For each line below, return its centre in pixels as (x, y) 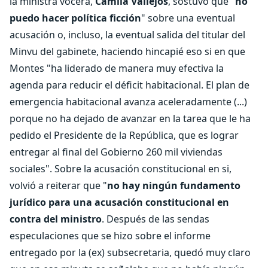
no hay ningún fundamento (174, 185)
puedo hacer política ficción (75, 18)
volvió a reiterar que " (58, 185)
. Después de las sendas (156, 219)
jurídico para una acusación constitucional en (119, 202)
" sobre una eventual (188, 18)
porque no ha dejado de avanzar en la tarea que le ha (130, 118)
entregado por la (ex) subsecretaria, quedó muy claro (130, 252)
